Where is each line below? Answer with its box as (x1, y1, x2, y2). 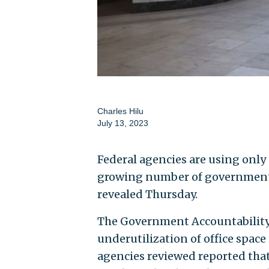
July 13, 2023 (97, 118, 148, 128)
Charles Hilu (97, 106, 144, 116)
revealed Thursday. (97, 187, 198, 201)
